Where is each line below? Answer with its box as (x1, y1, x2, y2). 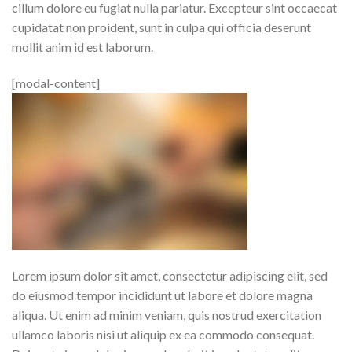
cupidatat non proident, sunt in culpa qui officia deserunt (12, 19, 311, 35)
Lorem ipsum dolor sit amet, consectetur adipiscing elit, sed (12, 268, 328, 284)
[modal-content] (12, 75, 100, 90)
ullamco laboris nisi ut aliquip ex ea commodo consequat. (12, 327, 314, 343)
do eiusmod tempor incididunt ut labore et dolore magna (12, 288, 313, 303)
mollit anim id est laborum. (12, 38, 153, 54)
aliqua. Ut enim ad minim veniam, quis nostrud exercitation (12, 307, 321, 323)
